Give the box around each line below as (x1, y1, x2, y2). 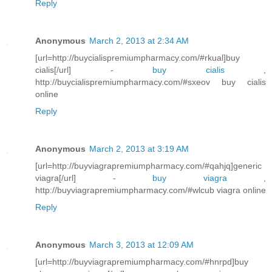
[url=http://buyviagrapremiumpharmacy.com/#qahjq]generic (35, 161, 262, 171)
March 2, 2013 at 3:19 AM (89, 144, 189, 154)
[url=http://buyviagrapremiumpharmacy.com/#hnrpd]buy (35, 257, 248, 267)
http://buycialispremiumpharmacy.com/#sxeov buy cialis (35, 77, 266, 87)
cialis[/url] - (35, 65, 152, 75)
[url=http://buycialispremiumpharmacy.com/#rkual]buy (35, 53, 240, 63)
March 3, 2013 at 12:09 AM (89, 240, 194, 250)
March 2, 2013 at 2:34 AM (89, 36, 189, 46)
